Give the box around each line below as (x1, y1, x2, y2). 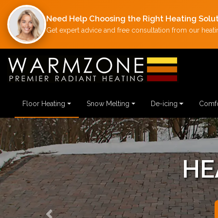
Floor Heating (22, 100, 65, 108)
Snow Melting (86, 100, 129, 108)
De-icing (150, 100, 178, 108)
